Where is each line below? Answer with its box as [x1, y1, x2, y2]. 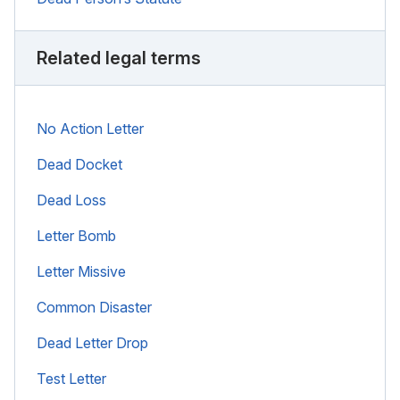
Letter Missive [37, 262, 126, 280]
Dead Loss [37, 190, 106, 209]
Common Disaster [37, 297, 152, 316]
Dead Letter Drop [37, 333, 148, 352]
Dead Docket [37, 154, 122, 173]
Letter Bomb [37, 226, 116, 245]
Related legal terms [37, 46, 201, 69]
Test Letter [37, 369, 106, 387]
